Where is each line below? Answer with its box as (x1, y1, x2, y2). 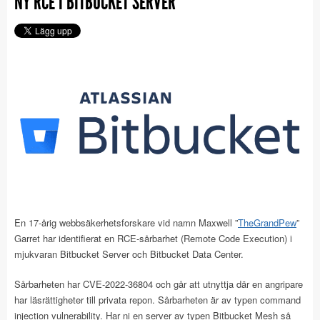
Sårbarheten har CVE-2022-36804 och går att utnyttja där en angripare (14, 276, 303, 291)
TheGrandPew (238, 215, 296, 229)
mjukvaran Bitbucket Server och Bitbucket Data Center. (14, 246, 244, 261)
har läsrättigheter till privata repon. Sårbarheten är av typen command (14, 292, 301, 306)
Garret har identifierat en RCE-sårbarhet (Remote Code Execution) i (14, 231, 292, 245)
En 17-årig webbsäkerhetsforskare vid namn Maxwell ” (14, 215, 238, 229)
